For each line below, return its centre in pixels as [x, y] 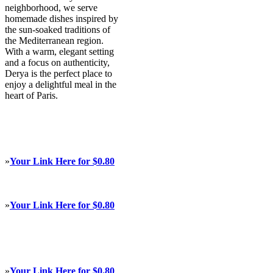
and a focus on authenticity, [57, 62]
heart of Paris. [31, 95]
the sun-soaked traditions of [58, 30]
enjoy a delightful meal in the [61, 84]
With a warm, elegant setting [59, 51]
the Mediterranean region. [54, 41]
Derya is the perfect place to [58, 73]
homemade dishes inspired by [62, 19]
